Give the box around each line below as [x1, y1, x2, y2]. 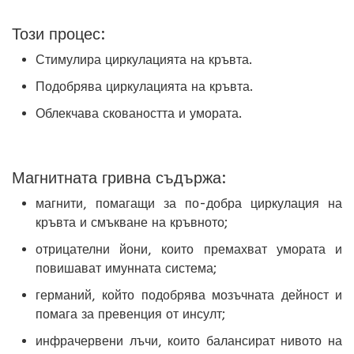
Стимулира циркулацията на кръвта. [36, 52, 252, 68]
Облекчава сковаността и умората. [36, 106, 242, 122]
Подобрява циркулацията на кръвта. [36, 79, 253, 95]
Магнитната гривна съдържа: [12, 169, 227, 188]
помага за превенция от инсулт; [36, 307, 225, 322]
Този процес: [12, 25, 106, 44]
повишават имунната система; [36, 261, 217, 277]
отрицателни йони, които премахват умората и [36, 242, 342, 258]
